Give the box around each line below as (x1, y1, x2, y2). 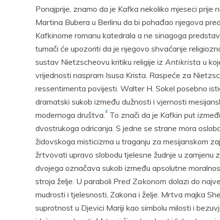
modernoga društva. (35, 110, 105, 120)
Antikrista (165, 57, 201, 67)
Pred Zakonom (113, 176, 166, 186)
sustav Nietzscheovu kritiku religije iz (35, 57, 165, 67)
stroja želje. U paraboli (35, 176, 113, 186)
